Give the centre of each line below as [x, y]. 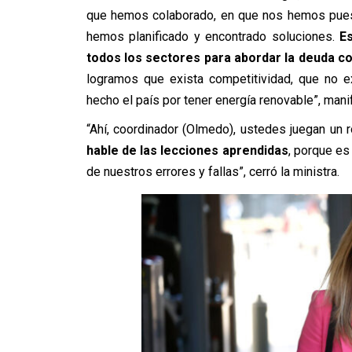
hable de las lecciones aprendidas [187, 150]
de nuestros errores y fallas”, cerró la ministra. [213, 171]
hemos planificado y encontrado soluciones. [213, 36]
